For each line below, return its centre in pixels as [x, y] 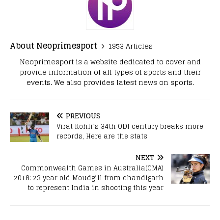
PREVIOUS [83, 116]
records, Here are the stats [102, 137]
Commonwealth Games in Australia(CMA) [92, 168]
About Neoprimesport [54, 46]
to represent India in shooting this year [96, 188]
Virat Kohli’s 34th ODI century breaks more [130, 127]
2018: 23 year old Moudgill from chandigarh [89, 178]
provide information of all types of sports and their [110, 72]
